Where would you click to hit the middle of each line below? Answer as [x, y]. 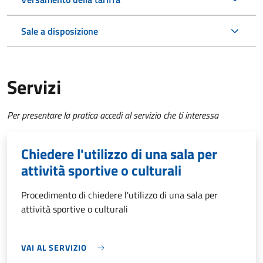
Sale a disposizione [60, 31]
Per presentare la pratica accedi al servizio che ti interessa [113, 115]
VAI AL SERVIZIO [54, 248]
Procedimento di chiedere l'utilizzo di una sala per [119, 195]
